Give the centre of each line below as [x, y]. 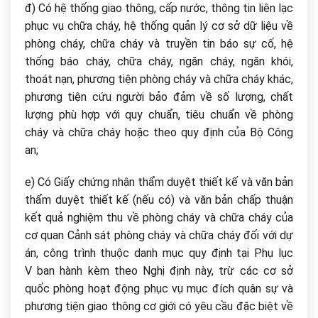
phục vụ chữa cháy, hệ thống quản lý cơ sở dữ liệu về [159, 26]
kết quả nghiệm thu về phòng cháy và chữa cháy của [159, 218]
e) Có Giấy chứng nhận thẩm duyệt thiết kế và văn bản [159, 182]
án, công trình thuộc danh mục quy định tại [140, 253]
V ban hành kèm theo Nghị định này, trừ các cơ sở [159, 271]
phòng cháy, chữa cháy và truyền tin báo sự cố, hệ [159, 43]
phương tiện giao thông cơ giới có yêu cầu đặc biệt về [159, 307]
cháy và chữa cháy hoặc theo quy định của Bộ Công [159, 132]
